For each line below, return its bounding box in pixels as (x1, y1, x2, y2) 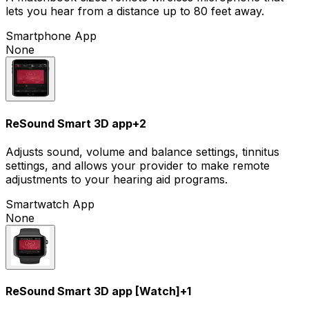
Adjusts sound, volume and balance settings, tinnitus (6, 144, 279, 159)
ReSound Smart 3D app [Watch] (6, 284, 180, 299)
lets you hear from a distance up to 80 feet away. (6, 4, 264, 19)
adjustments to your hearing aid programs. (6, 172, 228, 186)
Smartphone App (6, 29, 97, 43)
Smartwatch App (6, 197, 94, 211)
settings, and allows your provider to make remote (6, 158, 270, 172)
